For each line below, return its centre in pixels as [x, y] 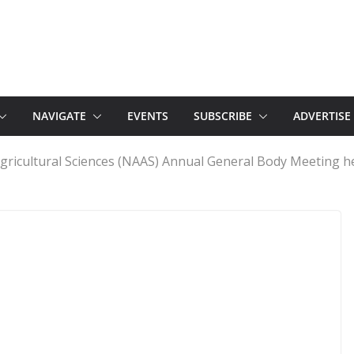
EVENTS [148, 116]
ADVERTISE [322, 116]
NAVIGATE [59, 116]
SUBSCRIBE [223, 116]
